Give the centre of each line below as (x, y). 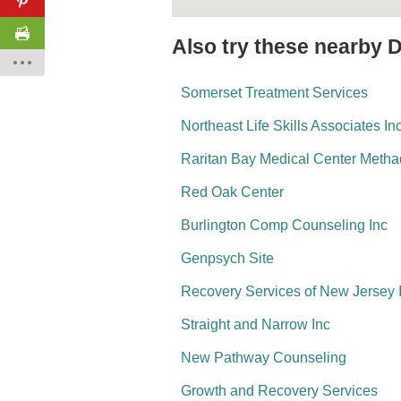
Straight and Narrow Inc (256, 324)
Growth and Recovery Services (279, 391)
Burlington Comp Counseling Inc (284, 225)
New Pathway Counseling (264, 358)
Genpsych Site (227, 258)
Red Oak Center (232, 192)
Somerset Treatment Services (274, 93)
